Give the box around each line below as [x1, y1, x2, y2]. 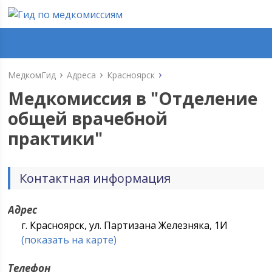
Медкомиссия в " [8, 87, 159, 110]
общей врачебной [8, 107, 168, 130]
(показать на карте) [21, 233, 117, 246]
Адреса [67, 69, 97, 81]
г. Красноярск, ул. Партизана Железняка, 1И [21, 219, 228, 232]
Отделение [158, 87, 258, 110]
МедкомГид [8, 69, 56, 81]
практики [8, 127, 95, 150]
